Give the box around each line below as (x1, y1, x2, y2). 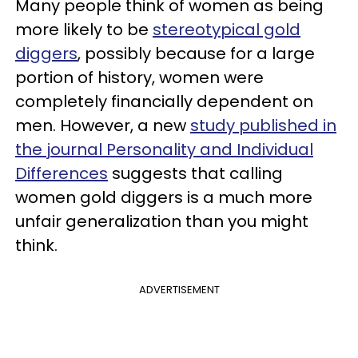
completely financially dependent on (15, 90, 313, 113)
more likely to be (15, 18, 153, 41)
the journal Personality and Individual (15, 138, 313, 161)
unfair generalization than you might (15, 210, 308, 233)
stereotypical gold (153, 18, 300, 41)
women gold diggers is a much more (15, 186, 312, 209)
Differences (15, 162, 108, 185)
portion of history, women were (15, 66, 264, 89)
